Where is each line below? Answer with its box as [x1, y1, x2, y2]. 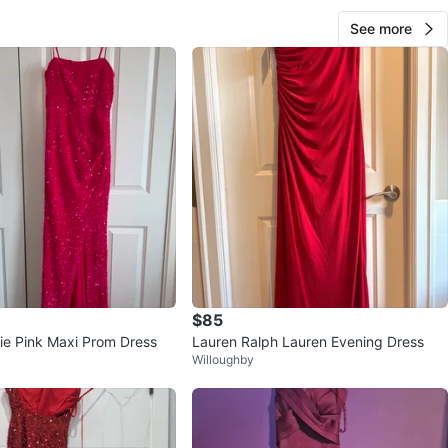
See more [350, 20, 412, 38]
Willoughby [192, 352, 254, 368]
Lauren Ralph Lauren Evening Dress [192, 333, 424, 351]
